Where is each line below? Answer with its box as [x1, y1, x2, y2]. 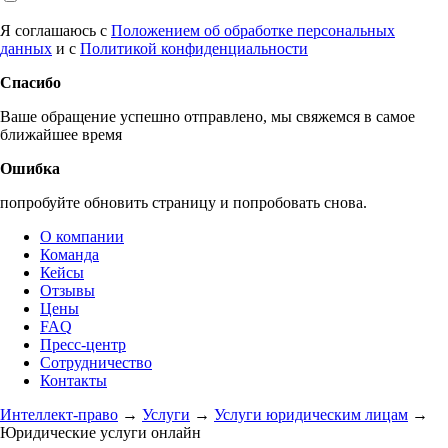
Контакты [40, 372, 107, 389]
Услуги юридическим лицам [214, 406, 408, 423]
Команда [40, 246, 99, 263]
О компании [40, 228, 124, 245]
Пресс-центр [40, 336, 126, 353]
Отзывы [40, 282, 95, 299]
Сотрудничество [40, 354, 152, 371]
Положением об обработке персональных [111, 22, 395, 39]
